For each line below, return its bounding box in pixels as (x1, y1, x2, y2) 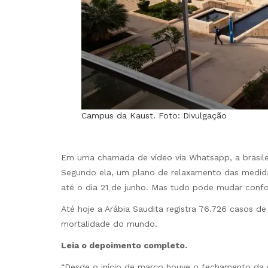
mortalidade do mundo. (61, 218, 157, 229)
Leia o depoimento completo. (61, 240, 187, 251)
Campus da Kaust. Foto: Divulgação (81, 111, 227, 121)
